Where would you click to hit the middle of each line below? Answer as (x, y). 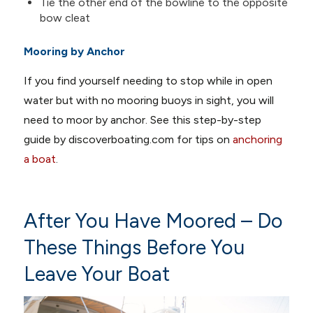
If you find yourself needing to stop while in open (148, 80)
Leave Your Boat (96, 274)
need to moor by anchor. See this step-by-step (142, 119)
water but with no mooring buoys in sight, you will (148, 100)
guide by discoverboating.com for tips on (128, 139)
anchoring (257, 139)
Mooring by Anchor (74, 52)
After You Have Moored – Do (153, 220)
